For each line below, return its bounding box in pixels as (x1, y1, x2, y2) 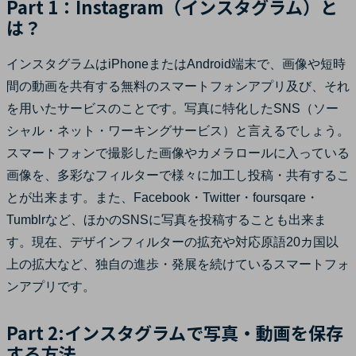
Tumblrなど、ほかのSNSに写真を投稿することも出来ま (6, 212, 327, 226)
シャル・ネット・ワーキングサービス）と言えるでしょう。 (6, 123, 350, 137)
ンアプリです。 (6, 279, 95, 293)
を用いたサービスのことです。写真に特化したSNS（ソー (6, 101, 339, 115)
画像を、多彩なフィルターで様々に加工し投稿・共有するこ (6, 168, 350, 182)
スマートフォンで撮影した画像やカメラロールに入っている (6, 145, 350, 160)
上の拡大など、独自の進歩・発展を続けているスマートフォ (6, 257, 350, 271)
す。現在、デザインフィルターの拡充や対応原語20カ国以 (6, 234, 339, 249)
